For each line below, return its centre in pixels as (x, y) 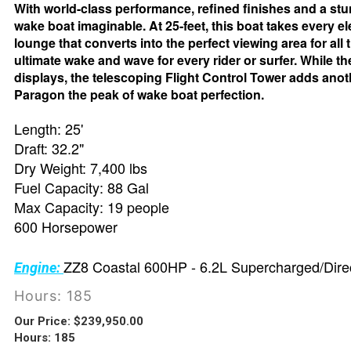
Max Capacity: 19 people (92, 207)
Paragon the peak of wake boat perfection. (139, 95)
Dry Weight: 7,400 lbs (81, 168)
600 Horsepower (66, 227)
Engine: (39, 268)
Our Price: (42, 322)
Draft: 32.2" (49, 148)
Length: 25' (49, 129)
